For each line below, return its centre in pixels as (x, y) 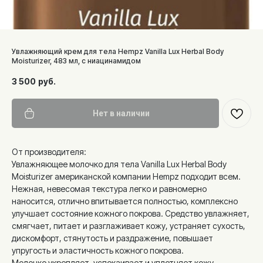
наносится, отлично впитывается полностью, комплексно (125, 201)
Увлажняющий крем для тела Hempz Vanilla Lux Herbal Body (118, 51)
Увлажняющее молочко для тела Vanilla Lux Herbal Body (119, 164)
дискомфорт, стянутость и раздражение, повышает (112, 238)
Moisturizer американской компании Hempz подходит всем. (126, 176)
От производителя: (49, 152)
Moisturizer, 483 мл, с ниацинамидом (76, 61)
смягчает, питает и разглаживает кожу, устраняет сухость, (129, 226)
